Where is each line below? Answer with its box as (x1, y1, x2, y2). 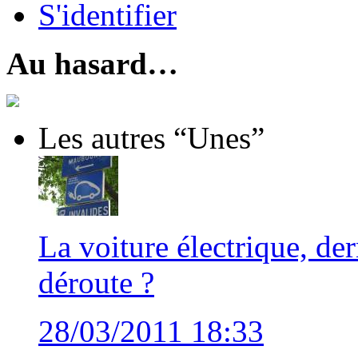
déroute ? (38, 265, 154, 300)
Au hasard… (6, 46, 178, 81)
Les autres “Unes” (38, 121, 265, 155)
